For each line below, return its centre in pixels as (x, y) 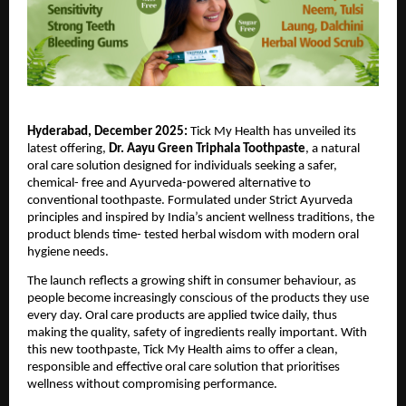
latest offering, (68, 149)
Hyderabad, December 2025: (109, 131)
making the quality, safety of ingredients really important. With (197, 333)
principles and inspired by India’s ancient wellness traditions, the (201, 217)
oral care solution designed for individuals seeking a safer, (182, 166)
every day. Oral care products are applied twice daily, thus (182, 316)
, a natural (333, 149)
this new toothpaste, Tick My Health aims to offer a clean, (183, 351)
